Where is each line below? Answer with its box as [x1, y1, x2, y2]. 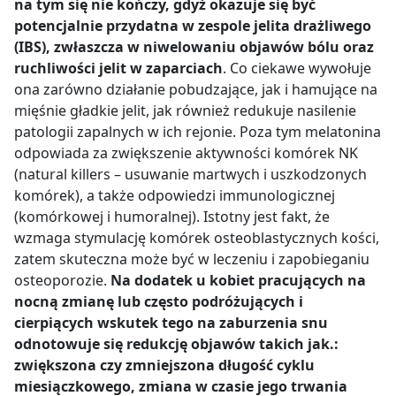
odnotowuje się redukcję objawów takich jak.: [14, 333, 339, 354]
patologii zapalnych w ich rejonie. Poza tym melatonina [14, 121, 381, 141]
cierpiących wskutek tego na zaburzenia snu [14, 312, 328, 332]
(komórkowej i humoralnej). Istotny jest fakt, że [14, 206, 330, 226]
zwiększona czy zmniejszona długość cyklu [14, 354, 315, 375]
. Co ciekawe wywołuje [223, 57, 371, 78]
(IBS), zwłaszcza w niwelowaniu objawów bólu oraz [14, 36, 374, 57]
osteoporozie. [14, 270, 110, 290]
